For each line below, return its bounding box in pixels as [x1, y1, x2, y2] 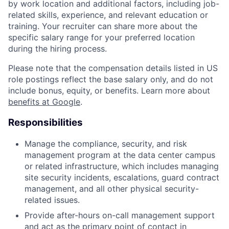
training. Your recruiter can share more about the [8, 21, 197, 32]
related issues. [25, 194, 80, 205]
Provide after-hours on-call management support [25, 210, 215, 220]
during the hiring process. [8, 43, 107, 54]
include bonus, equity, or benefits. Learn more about [8, 85, 210, 96]
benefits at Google [8, 97, 80, 107]
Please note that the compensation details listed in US [8, 63, 218, 74]
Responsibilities [8, 117, 83, 129]
